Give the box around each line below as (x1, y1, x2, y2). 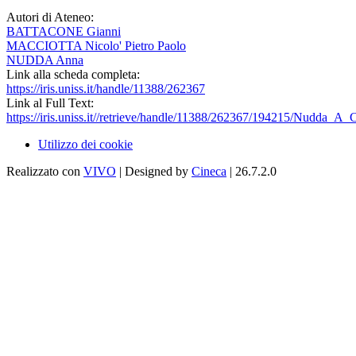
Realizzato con (6, 164, 83, 179)
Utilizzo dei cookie (38, 137, 133, 152)
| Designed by (116, 164, 192, 179)
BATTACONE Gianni (6, 25, 121, 39)
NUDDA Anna (6, 53, 83, 68)
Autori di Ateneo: (6, 10, 94, 25)
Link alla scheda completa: (6, 68, 140, 82)
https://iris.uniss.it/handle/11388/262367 (6, 82, 205, 96)
